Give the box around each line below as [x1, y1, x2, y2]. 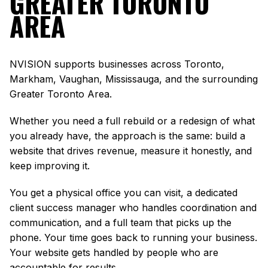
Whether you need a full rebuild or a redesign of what [10, 115, 255, 127]
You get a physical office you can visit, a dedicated [10, 187, 237, 199]
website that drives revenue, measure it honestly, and [10, 145, 252, 157]
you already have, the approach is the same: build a [10, 130, 245, 142]
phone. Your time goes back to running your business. [10, 232, 257, 244]
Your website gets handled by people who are [10, 246, 218, 259]
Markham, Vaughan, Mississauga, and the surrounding [10, 73, 258, 86]
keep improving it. [10, 160, 90, 172]
